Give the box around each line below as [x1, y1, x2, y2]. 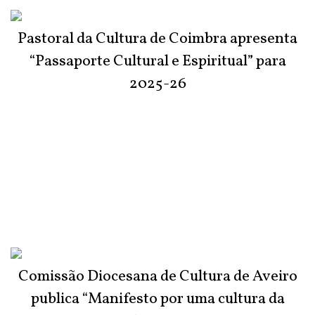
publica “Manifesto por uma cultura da [30, 288, 285, 311]
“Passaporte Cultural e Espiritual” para [29, 51, 286, 73]
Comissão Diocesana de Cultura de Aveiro [18, 266, 297, 288]
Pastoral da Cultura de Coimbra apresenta [18, 28, 297, 51]
